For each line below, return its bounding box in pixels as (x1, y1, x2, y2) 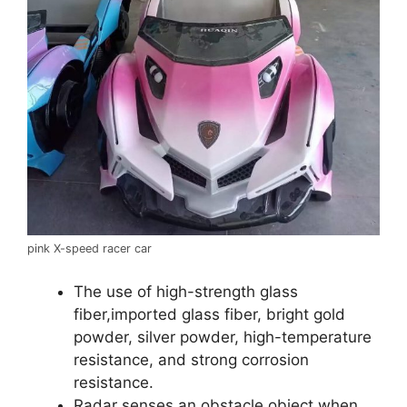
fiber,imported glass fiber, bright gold (74, 304, 345, 323)
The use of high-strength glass (74, 282, 298, 301)
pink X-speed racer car (27, 242, 152, 256)
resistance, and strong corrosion (74, 350, 309, 369)
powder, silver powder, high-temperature (74, 327, 372, 346)
